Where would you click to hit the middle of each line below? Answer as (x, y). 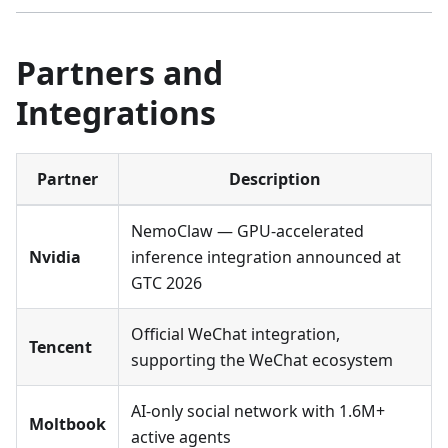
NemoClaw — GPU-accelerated (247, 231)
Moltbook (67, 424)
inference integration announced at (266, 257)
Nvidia (55, 257)
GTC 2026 (166, 283)
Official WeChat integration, (235, 334)
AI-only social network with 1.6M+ (258, 411)
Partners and (119, 73)
